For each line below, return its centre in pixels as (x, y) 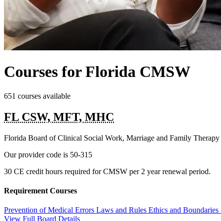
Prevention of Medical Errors (50, 210)
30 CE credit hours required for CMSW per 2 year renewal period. (107, 171)
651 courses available (37, 96)
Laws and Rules (122, 210)
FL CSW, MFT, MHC (59, 117)
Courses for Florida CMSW (97, 72)
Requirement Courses (40, 190)
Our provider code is (37, 154)
